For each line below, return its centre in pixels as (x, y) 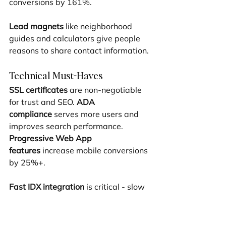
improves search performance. (67, 126)
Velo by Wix (32, 211)
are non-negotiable (106, 90)
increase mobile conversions (95, 151)
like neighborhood (99, 26)
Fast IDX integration (47, 187)
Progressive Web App (51, 138)
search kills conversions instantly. (72, 199)
